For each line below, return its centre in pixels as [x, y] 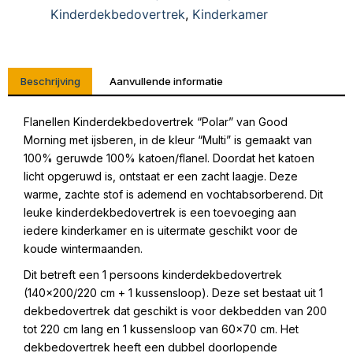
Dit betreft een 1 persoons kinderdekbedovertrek [153, 275]
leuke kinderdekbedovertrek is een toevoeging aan [160, 213]
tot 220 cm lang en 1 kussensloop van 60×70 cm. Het [161, 329]
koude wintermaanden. [83, 249]
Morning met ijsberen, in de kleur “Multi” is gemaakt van [168, 140]
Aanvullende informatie [166, 81]
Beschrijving [50, 81]
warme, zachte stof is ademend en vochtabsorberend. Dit [173, 195]
